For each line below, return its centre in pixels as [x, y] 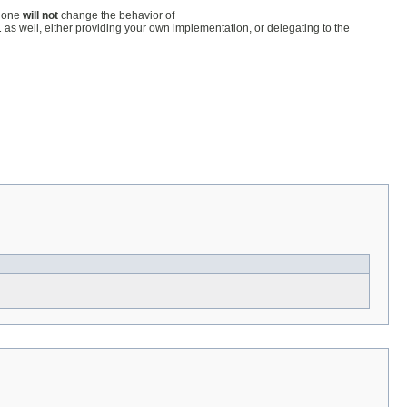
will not [40, 15]
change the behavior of [116, 15]
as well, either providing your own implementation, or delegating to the [176, 28]
